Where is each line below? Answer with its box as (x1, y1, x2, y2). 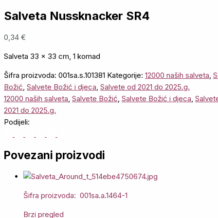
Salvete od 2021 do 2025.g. (100, 82, 190, 92)
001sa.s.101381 (58, 71, 105, 80)
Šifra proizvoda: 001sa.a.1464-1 (23, 190, 127, 200)
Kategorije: (107, 71, 145, 80)
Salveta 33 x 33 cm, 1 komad (4, 52, 100, 61)
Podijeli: (4, 117, 30, 127)
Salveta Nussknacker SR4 (4, 9, 150, 23)
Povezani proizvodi (4, 148, 105, 162)
